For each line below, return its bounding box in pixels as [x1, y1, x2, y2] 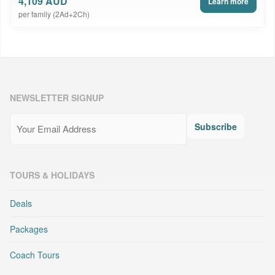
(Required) [36, 114, 72, 126]
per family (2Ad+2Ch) [18, 9, 90, 20]
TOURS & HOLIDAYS [10, 169, 95, 182]
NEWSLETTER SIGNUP [10, 91, 104, 104]
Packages [10, 223, 48, 236]
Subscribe [195, 120, 237, 133]
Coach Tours [10, 249, 60, 261]
